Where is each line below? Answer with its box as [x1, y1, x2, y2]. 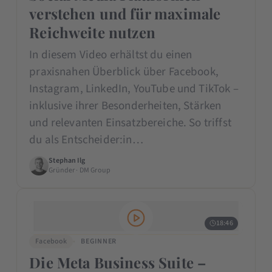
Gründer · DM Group [49, 165, 111, 175]
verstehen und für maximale [29, 3, 221, 23]
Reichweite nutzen [29, 22, 155, 42]
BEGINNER [81, 236, 117, 246]
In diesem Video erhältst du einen [29, 46, 192, 63]
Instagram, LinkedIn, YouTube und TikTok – [29, 80, 239, 97]
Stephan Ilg [49, 155, 85, 166]
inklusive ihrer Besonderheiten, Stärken [29, 97, 222, 114]
